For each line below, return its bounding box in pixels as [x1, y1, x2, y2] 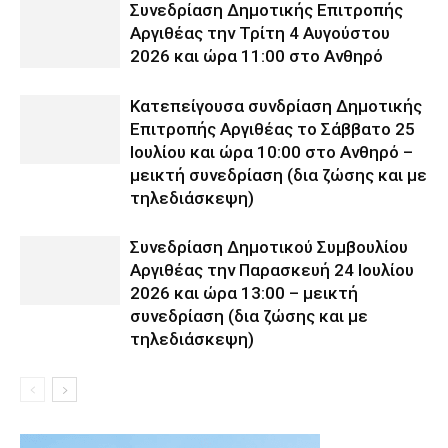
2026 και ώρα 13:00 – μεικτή [130, 282, 358, 303]
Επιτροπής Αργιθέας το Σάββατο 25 [130, 118, 415, 139]
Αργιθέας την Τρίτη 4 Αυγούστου [130, 22, 390, 43]
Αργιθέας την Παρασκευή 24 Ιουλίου [130, 259, 414, 280]
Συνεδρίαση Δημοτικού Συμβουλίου [130, 236, 408, 257]
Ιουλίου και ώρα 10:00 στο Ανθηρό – [130, 141, 413, 162]
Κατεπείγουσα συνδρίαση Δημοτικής [130, 95, 422, 116]
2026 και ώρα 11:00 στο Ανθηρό [130, 45, 383, 66]
